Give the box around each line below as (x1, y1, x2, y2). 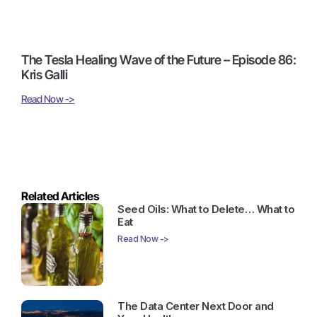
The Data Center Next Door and (117, 299, 274, 313)
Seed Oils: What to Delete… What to (117, 202, 295, 217)
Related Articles (21, 189, 98, 204)
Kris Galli (21, 67, 67, 83)
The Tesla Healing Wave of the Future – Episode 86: (21, 52, 296, 68)
